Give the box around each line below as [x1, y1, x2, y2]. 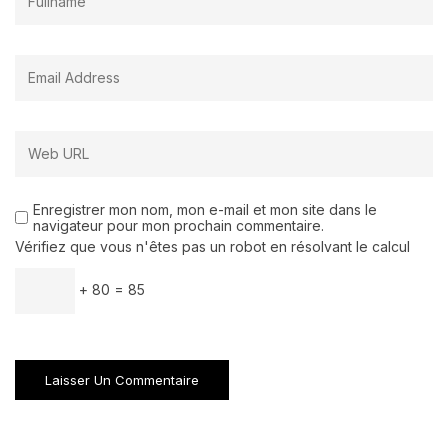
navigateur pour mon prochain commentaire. [33, 216, 324, 234]
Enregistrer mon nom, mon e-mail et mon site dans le [33, 200, 377, 218]
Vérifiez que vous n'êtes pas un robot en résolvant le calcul [15, 237, 410, 255]
